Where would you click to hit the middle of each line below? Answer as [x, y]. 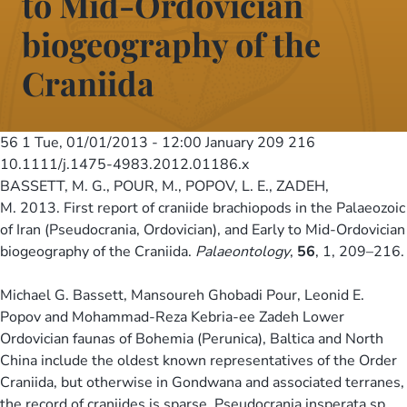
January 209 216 [258, 142]
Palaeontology [243, 251]
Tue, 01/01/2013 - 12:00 [118, 142]
